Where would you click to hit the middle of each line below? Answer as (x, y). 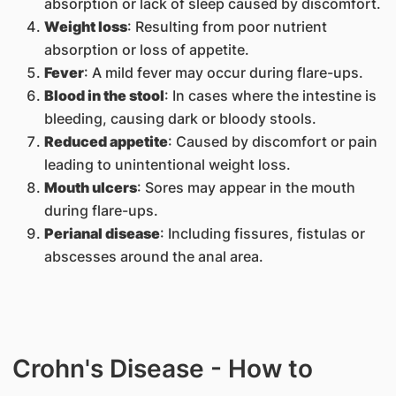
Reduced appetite (106, 141)
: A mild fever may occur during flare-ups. (223, 72)
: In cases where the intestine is (270, 95)
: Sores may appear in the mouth (246, 187)
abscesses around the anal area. (153, 256)
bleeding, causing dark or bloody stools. (180, 118)
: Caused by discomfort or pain (272, 141)
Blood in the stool (104, 95)
